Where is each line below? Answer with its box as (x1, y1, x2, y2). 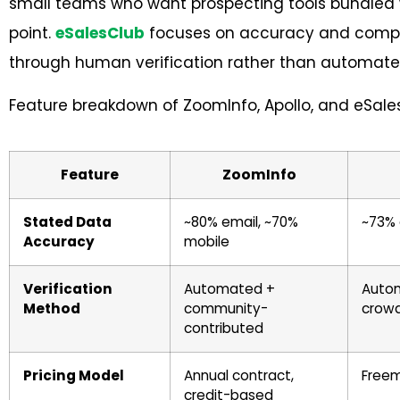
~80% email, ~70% (184, 212, 298, 232)
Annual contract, (184, 366, 294, 386)
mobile (184, 232, 233, 252)
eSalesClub (55, 22, 145, 45)
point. (9, 22, 55, 45)
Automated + (184, 279, 275, 299)
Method (23, 299, 80, 319)
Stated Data (23, 212, 112, 232)
